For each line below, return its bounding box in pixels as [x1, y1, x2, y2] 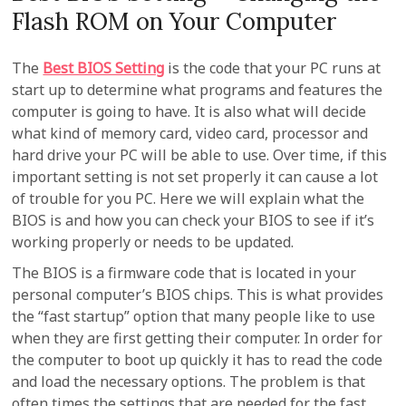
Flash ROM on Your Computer [12, 6, 337, 36]
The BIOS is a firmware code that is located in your [12, 263, 357, 283]
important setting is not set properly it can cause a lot [12, 167, 379, 187]
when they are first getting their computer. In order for [12, 328, 383, 348]
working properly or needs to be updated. [12, 232, 295, 252]
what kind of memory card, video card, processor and [12, 123, 369, 143]
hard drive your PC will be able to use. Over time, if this [12, 145, 388, 165]
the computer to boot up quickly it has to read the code [12, 350, 383, 370]
